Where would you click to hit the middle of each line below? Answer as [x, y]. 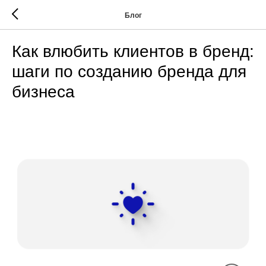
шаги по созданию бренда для [129, 72]
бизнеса [43, 92]
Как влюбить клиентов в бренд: [133, 51]
